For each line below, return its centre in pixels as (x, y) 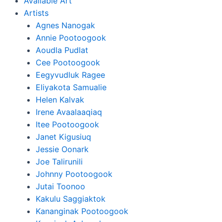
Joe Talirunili (59, 162)
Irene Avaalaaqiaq (69, 112)
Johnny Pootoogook (74, 174)
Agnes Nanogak (65, 25)
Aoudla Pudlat (62, 50)
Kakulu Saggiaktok (71, 199)
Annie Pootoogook (71, 38)
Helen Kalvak (60, 100)
